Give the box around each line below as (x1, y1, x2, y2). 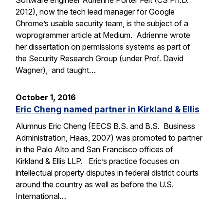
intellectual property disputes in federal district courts (16, 168, 199, 178)
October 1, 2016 (16, 92, 76, 103)
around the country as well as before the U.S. (16, 180, 174, 190)
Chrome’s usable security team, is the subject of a (16, 18, 188, 29)
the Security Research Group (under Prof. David (16, 54, 183, 64)
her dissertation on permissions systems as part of (16, 42, 190, 52)
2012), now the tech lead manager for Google (16, 7, 175, 17)
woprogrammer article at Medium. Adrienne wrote (16, 30, 190, 40)
